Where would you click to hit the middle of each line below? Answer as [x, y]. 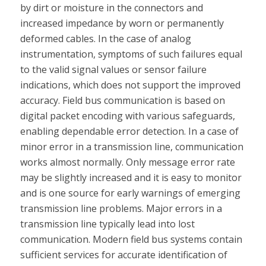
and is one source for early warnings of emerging [130, 193]
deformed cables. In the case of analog [105, 39]
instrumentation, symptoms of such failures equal [131, 54]
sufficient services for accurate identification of [123, 255]
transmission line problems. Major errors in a [121, 209]
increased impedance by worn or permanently [122, 23]
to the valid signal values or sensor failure [113, 70]
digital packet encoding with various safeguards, [127, 116]
